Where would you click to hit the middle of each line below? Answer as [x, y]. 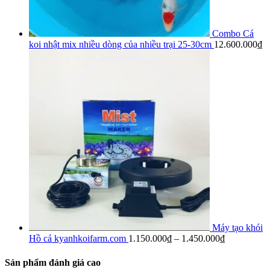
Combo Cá [233, 34]
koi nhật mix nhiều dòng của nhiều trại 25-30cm [120, 45]
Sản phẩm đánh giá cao [53, 262]
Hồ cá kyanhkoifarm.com [77, 239]
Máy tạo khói [237, 228]
